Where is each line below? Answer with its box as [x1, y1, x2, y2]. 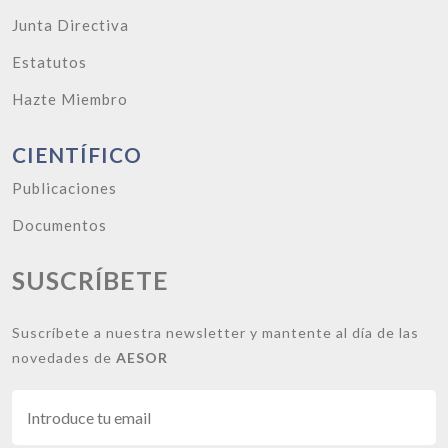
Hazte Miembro [12, 89, 128, 108]
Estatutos [12, 52, 87, 71]
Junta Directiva [12, 15, 129, 34]
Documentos [12, 215, 107, 234]
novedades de [12, 348, 116, 366]
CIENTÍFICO [12, 141, 142, 167]
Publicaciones [12, 178, 117, 197]
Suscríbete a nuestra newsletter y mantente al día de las [12, 323, 419, 341]
